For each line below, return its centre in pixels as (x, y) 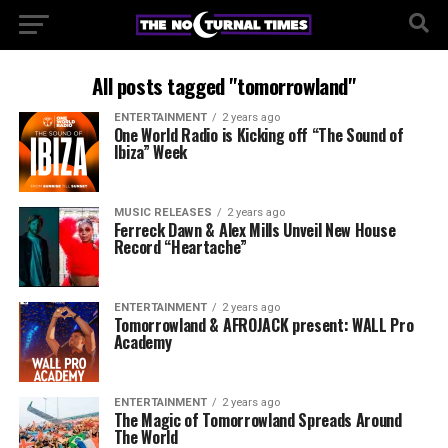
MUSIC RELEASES (162, 212)
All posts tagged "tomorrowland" (224, 85)
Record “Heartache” (180, 247)
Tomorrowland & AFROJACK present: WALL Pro (263, 325)
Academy (142, 342)
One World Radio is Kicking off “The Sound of (258, 135)
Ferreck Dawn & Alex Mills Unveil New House (254, 230)
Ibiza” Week (150, 152)
